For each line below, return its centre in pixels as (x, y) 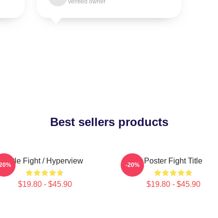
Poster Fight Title (173, 161)
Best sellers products (109, 122)
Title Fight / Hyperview (45, 161)
